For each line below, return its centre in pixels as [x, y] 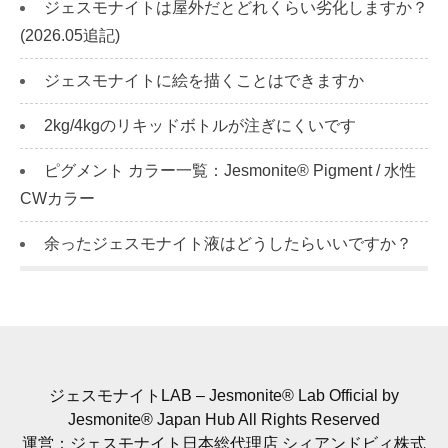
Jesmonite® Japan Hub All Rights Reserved [224, 420]
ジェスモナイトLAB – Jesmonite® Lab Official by [224, 396]
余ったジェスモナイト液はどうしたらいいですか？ [228, 244]
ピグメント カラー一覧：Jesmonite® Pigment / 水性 [230, 171]
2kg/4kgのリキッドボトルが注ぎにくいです [200, 126]
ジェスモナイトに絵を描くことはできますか [204, 81]
